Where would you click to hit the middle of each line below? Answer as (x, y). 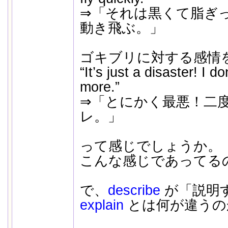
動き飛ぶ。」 (121, 28)
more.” (99, 87)
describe (134, 190)
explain (102, 205)
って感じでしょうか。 (150, 146)
